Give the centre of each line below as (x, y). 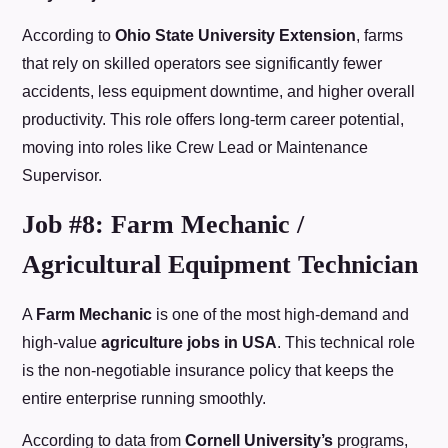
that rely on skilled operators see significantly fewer (202, 64)
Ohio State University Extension (236, 36)
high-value (62, 342)
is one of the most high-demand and (281, 314)
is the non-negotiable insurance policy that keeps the (208, 370)
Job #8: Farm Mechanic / (163, 224)
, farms (380, 36)
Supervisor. (62, 176)
